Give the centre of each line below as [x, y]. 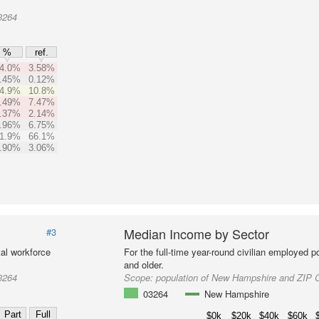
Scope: [140, 277]
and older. [144, 265]
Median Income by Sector [197, 234]
